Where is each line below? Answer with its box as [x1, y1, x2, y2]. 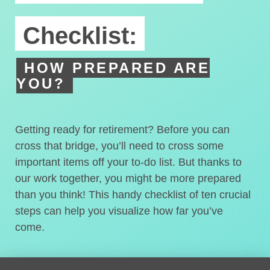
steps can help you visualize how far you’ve [15, 205, 223, 217]
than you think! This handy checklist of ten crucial [15, 189, 251, 201]
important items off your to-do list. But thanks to [15, 156, 242, 168]
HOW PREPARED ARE [24, 60, 210, 76]
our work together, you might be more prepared [15, 172, 241, 184]
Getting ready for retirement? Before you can [15, 124, 230, 136]
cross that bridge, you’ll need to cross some [15, 140, 224, 152]
